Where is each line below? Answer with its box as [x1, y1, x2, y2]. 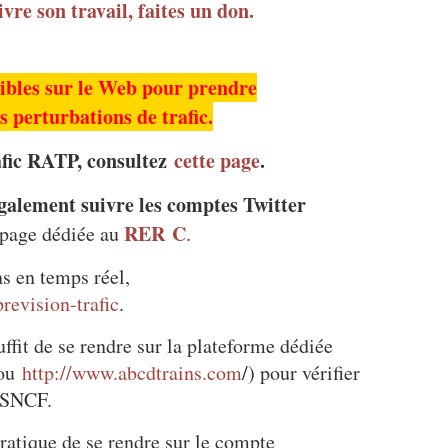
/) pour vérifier [242, 359, 360, 386]
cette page [174, 146, 260, 175]
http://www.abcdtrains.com [22, 359, 242, 386]
